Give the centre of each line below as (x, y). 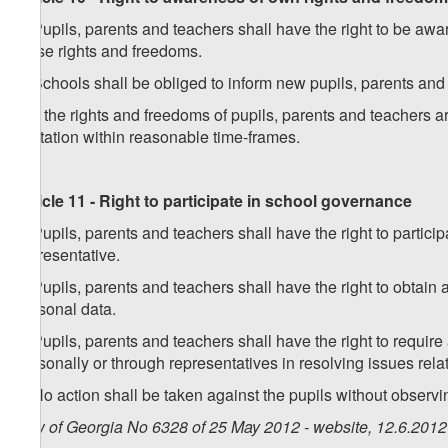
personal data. (65, 309)
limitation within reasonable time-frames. (157, 137)
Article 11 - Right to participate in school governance (213, 201)
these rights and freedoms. (108, 51)
